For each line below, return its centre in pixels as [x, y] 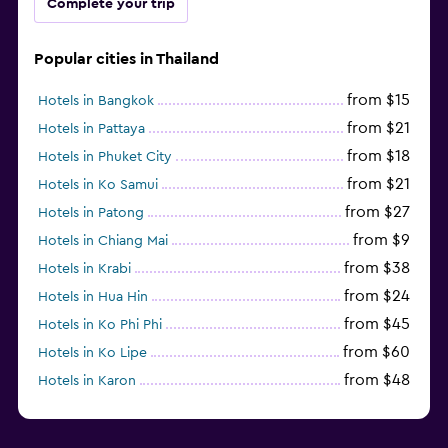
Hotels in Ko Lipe [92, 352]
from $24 [377, 295]
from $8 [381, 407]
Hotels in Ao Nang [95, 408]
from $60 [376, 351]
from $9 [381, 239]
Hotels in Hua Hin [93, 296]
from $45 [377, 323]
